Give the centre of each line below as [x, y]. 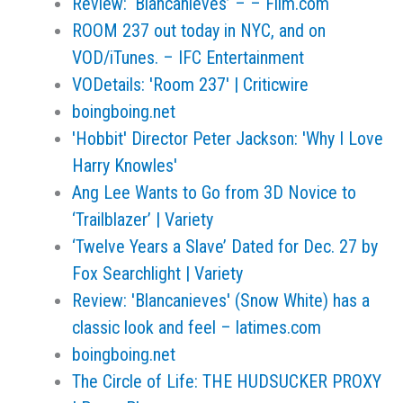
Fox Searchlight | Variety [157, 273]
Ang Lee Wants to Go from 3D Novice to [214, 193]
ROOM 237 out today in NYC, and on [199, 31]
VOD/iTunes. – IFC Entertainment [188, 58]
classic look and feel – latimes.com [197, 327]
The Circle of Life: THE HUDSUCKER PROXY [227, 381]
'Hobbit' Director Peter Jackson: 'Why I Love [228, 139]
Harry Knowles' [125, 166]
